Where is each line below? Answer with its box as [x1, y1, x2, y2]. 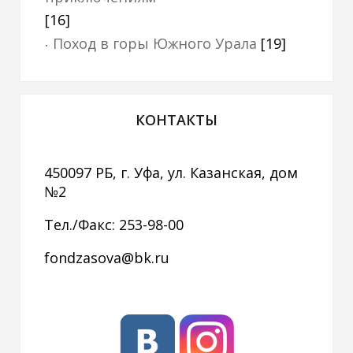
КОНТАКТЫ [136, 110, 217, 129]
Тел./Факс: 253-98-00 [44, 215, 184, 234]
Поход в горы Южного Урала [53, 34, 257, 53]
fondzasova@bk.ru [44, 248, 169, 267]
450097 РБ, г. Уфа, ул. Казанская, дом [44, 163, 298, 182]
